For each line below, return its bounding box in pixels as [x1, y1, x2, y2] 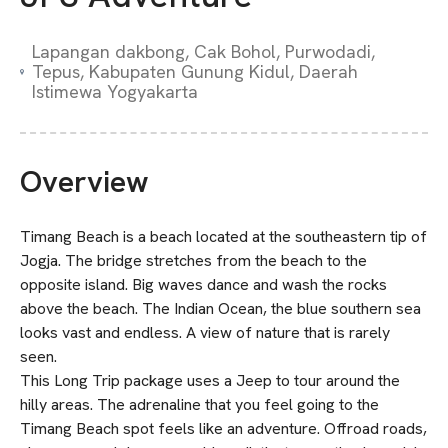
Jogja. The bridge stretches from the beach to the [20, 250, 367, 271]
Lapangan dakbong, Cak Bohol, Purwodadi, [32, 40, 376, 63]
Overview [20, 162, 149, 201]
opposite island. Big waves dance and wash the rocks [20, 274, 387, 295]
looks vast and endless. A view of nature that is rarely [20, 322, 390, 343]
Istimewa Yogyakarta [32, 80, 199, 103]
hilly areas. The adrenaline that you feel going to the [20, 394, 379, 415]
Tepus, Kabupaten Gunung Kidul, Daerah [32, 60, 359, 83]
